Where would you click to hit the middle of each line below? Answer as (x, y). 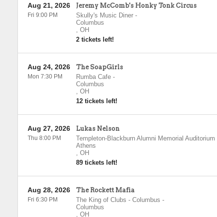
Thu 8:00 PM (44, 138)
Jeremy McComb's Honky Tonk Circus (136, 6)
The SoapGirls (99, 67)
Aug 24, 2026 (49, 67)
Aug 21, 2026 (49, 5)
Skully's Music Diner (104, 15)
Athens (86, 146)
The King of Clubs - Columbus (118, 200)
